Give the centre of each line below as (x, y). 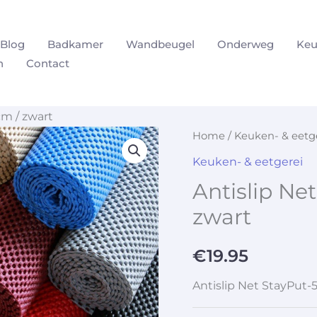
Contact (48, 63)
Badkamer (75, 44)
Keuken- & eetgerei (248, 161)
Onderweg (246, 44)
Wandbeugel (160, 44)
